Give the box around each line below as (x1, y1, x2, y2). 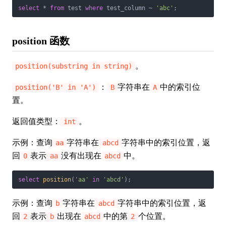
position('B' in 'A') (15, 83, 96, 91)
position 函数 (12, 35, 70, 46)
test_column (103, 5, 149, 12)
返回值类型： (12, 117, 61, 126)
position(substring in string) (15, 62, 133, 70)
